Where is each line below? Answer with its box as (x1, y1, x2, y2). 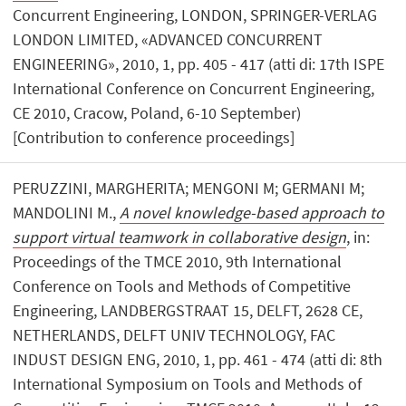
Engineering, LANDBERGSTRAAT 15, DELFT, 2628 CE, (13, 299, 363, 321)
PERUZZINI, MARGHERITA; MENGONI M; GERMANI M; (13, 177, 365, 198)
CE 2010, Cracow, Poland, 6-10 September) (13, 102, 302, 124)
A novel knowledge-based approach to (120, 201, 385, 223)
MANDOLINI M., (13, 201, 121, 223)
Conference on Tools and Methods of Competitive (13, 275, 352, 296)
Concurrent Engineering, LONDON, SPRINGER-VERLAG (13, 5, 378, 26)
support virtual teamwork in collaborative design (13, 226, 347, 247)
